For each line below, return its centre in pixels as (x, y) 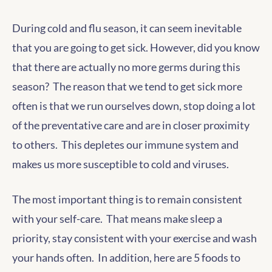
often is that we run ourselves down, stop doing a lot (134, 106)
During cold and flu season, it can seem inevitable (127, 28)
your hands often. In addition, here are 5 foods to (126, 257)
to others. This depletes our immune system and (125, 144)
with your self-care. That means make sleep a (117, 219)
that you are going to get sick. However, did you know (136, 47)
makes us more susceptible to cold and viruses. (121, 164)
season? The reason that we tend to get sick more (127, 86)
